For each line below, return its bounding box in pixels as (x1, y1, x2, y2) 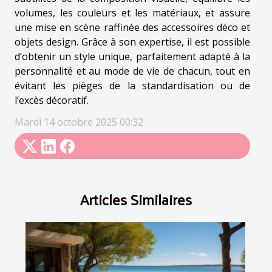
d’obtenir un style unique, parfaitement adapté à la (15, 50, 250, 64)
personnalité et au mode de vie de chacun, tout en (15, 64, 250, 78)
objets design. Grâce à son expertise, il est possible (15, 35, 250, 49)
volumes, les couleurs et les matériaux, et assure (15, 6, 250, 20)
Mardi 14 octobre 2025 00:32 (15, 115, 143, 129)
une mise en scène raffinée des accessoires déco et (15, 21, 250, 35)
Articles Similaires (80, 186, 192, 213)
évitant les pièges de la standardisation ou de (15, 79, 250, 93)
